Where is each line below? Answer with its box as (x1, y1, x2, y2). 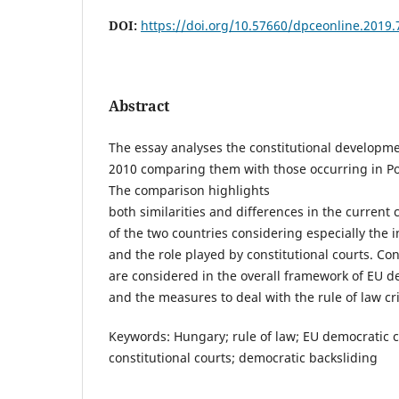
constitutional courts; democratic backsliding (109, 348, 378, 366)
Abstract (109, 95, 169, 116)
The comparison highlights (109, 181, 270, 199)
